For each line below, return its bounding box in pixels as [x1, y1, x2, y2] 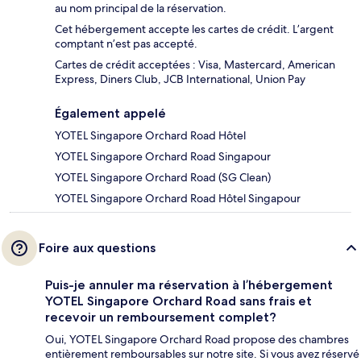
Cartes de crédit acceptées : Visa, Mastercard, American [55, 56, 335, 72]
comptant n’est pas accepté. [55, 35, 197, 51]
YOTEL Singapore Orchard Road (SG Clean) [55, 169, 271, 185]
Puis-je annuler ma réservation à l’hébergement [45, 276, 333, 293]
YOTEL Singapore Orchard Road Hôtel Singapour [55, 190, 301, 205]
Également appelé [55, 105, 166, 121]
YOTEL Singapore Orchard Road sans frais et [45, 293, 312, 309]
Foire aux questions [39, 239, 156, 255]
